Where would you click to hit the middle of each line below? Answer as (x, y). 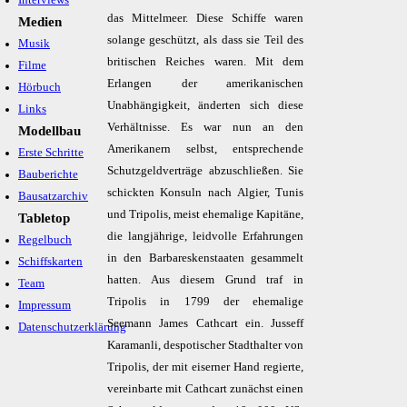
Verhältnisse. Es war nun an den (205, 127)
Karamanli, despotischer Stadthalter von (205, 345)
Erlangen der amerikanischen (205, 84)
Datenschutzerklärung (72, 327)
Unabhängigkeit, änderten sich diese (205, 105)
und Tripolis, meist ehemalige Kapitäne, (205, 214)
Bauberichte (48, 174)
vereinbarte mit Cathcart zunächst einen (205, 389)
